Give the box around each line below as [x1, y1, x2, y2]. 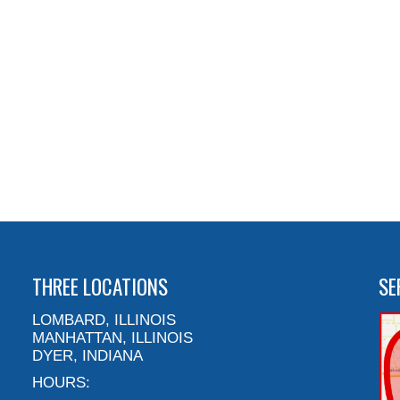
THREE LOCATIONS [32, 271, 169, 303]
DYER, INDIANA [32, 347, 144, 365]
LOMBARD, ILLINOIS [32, 312, 177, 329]
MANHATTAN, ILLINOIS [32, 329, 194, 347]
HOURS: [32, 374, 91, 392]
